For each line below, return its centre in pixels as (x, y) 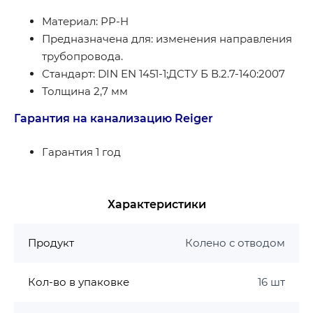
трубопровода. (82, 57)
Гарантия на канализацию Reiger (114, 119)
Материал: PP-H (85, 22)
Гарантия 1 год (81, 152)
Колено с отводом (235, 243)
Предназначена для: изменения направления (167, 39)
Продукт (51, 243)
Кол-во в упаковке (79, 282)
